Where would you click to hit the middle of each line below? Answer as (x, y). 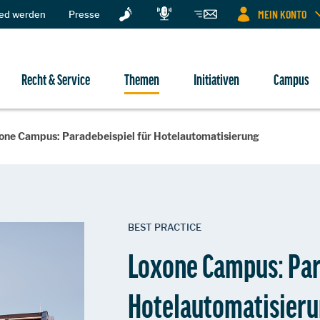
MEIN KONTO (282, 14)
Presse (84, 14)
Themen (142, 79)
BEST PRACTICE (165, 227)
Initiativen (216, 79)
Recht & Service (56, 79)
